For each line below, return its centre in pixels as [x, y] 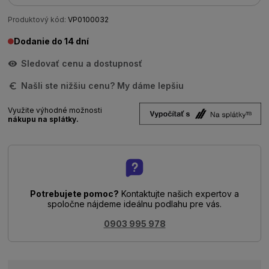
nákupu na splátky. [44, 119]
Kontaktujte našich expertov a [179, 194]
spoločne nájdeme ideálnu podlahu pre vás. [134, 204]
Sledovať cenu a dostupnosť [82, 63]
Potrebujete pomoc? [74, 194]
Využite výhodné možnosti [55, 110]
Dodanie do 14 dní [52, 41]
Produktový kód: [37, 20]
